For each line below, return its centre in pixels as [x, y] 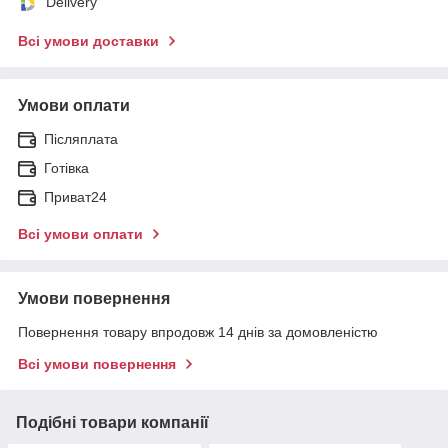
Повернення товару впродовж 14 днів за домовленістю [198, 331]
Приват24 [75, 196]
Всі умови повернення [97, 363]
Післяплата [81, 138]
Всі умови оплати [80, 233]
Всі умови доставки [88, 40]
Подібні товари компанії [112, 422]
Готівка [66, 167]
